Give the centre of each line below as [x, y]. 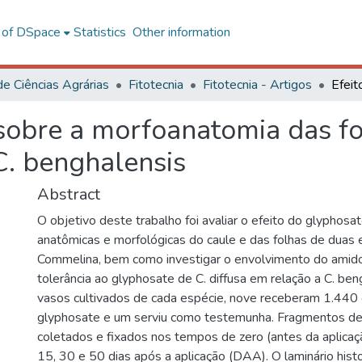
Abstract [69, 194]
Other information [181, 32]
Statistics [99, 32]
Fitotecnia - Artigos [257, 85]
